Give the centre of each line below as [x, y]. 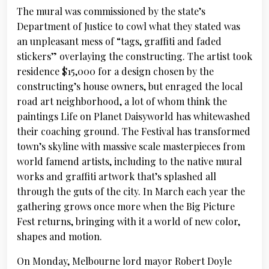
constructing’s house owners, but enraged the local [130, 86]
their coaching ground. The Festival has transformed [134, 131]
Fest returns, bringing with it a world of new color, [128, 221]
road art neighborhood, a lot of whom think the [122, 101]
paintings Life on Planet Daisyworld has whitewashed [134, 116]
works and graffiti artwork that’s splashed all [116, 176]
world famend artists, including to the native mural [129, 161]
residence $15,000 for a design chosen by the [115, 71]
